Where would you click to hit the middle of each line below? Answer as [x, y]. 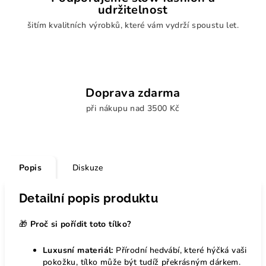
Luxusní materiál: [78, 250]
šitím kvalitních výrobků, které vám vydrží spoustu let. [133, 25]
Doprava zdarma [133, 93]
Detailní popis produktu [89, 198]
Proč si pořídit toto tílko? [80, 224]
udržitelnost [133, 9]
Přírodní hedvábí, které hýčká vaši [180, 250]
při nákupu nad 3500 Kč [133, 108]
